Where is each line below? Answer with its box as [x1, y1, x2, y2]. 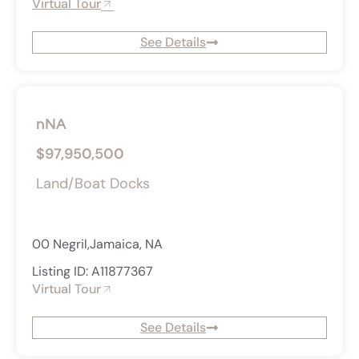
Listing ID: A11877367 [32, 263, 153, 280]
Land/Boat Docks [36, 174, 150, 194]
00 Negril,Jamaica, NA [32, 236, 163, 253]
